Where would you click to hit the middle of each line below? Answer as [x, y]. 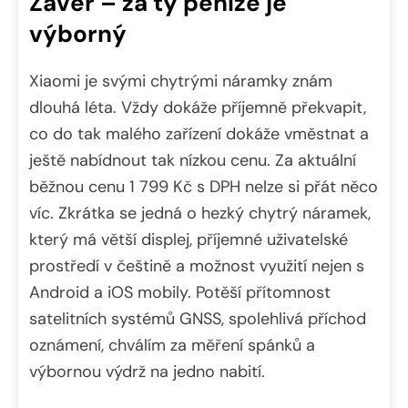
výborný [78, 33]
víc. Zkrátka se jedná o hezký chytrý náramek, [200, 214]
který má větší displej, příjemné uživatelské [189, 240]
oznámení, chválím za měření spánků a [172, 346]
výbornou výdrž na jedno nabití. [147, 372]
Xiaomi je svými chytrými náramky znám [181, 82]
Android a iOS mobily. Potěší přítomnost [180, 293]
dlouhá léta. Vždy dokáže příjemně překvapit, [198, 108]
